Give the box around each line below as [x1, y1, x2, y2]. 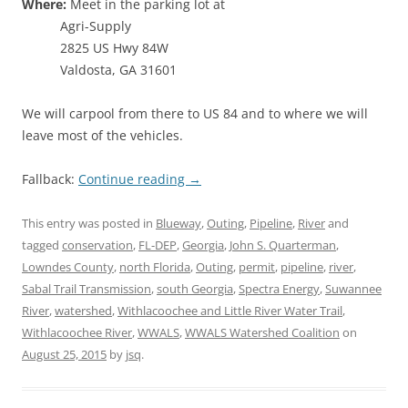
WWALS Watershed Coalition [185, 323, 340, 341]
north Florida [119, 258, 190, 275]
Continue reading [78, 169, 189, 188]
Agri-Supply [60, 16, 131, 35]
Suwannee [325, 280, 382, 297]
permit [239, 258, 275, 275]
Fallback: [22, 169, 78, 188]
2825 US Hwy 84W [60, 38, 168, 56]
